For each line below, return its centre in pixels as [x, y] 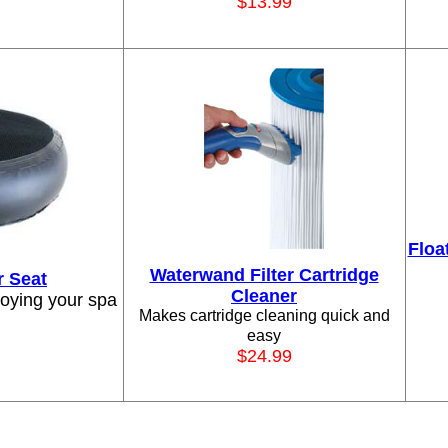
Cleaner [264, 296]
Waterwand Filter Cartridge [264, 275]
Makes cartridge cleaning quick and [264, 315]
